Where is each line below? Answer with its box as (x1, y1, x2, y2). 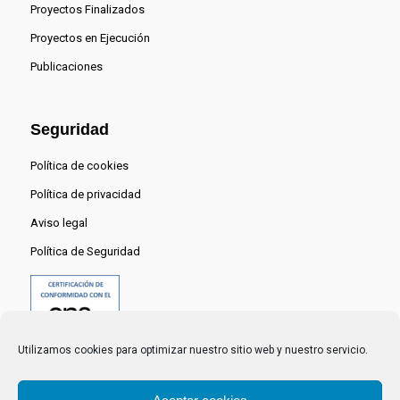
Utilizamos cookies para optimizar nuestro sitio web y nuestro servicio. (18, 344, 368, 356)
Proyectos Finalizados (29, 3, 145, 17)
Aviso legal (29, 216, 87, 230)
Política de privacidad (29, 187, 141, 202)
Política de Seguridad (29, 245, 140, 259)
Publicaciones (29, 60, 103, 74)
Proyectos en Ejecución (29, 31, 150, 46)
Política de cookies (29, 159, 129, 173)
